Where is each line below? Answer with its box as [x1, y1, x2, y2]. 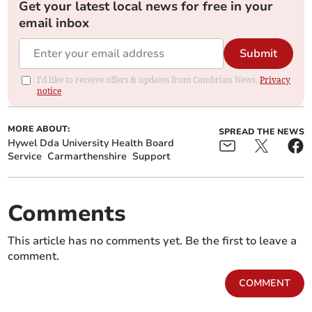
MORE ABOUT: [8, 123, 70, 135]
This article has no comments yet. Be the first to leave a [8, 233, 297, 249]
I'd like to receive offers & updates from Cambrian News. [37, 75, 260, 86]
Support [132, 150, 171, 164]
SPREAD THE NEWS [218, 126, 304, 138]
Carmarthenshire [47, 150, 127, 164]
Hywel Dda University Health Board [8, 136, 175, 150]
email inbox [19, 15, 90, 32]
